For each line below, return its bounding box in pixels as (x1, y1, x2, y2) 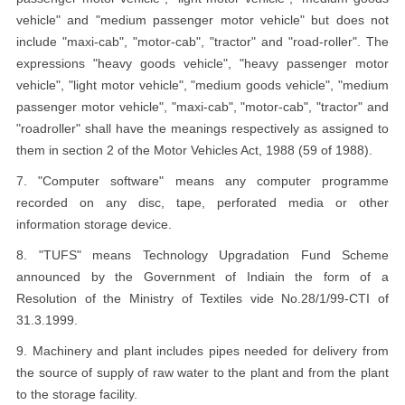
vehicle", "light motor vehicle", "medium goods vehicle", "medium (16, 78, 389, 92)
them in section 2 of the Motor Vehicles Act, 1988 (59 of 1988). (16, 143, 372, 157)
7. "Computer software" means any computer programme (16, 174, 389, 188)
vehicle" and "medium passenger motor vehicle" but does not (16, 13, 389, 27)
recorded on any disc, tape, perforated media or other (16, 195, 389, 210)
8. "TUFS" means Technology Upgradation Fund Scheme (16, 248, 389, 262)
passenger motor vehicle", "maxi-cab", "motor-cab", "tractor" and (16, 99, 389, 114)
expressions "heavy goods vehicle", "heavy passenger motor (16, 56, 389, 71)
